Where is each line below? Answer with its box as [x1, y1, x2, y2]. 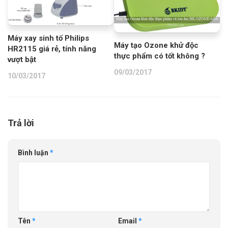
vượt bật [8, 55, 36, 65]
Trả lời [8, 118, 34, 129]
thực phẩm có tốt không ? [114, 51, 205, 61]
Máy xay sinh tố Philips [8, 34, 89, 43]
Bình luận [18, 149, 50, 157]
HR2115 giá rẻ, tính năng [8, 44, 96, 54]
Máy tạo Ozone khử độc [114, 40, 198, 50]
